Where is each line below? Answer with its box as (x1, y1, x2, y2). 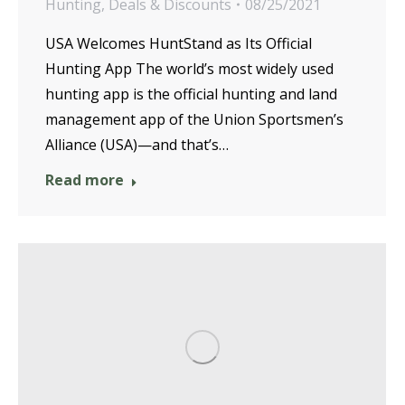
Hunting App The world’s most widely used (45, 59, 334, 79)
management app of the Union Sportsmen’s (45, 109, 344, 129)
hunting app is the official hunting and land (45, 84, 337, 104)
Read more (45, 170, 124, 190)
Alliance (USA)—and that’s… (45, 135, 229, 155)
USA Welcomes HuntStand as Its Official (45, 33, 312, 53)
